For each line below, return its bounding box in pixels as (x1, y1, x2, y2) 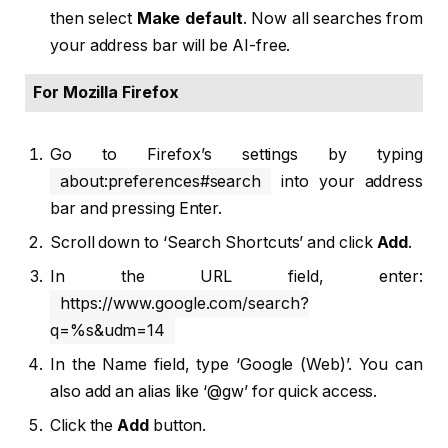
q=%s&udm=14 (50, 320, 166, 340)
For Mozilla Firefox (33, 82, 179, 102)
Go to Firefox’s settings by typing (50, 144, 423, 164)
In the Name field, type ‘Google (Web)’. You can (50, 354, 423, 374)
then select (50, 8, 137, 28)
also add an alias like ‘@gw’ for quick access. (50, 381, 378, 401)
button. (148, 415, 207, 435)
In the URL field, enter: (50, 266, 423, 286)
